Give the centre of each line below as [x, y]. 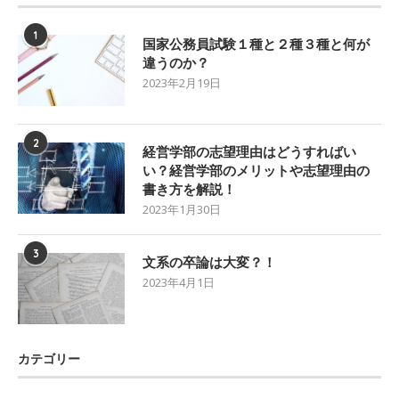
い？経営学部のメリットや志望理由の [256, 170]
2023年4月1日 [179, 282]
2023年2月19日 [182, 82]
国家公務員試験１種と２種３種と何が [256, 44]
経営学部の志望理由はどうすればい [249, 151]
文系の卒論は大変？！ [209, 262]
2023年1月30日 [182, 209]
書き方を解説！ [189, 189]
